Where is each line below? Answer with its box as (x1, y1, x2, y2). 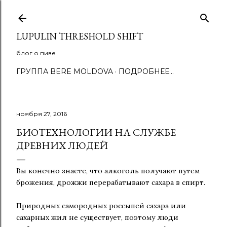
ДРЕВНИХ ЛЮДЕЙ (16, 139, 108, 152)
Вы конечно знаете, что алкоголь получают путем (16, 166, 200, 175)
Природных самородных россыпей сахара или (16, 201, 186, 210)
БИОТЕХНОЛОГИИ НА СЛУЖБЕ (16, 126, 176, 139)
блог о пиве (16, 49, 56, 57)
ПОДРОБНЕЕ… (119, 67, 174, 76)
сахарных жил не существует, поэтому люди (16, 213, 178, 222)
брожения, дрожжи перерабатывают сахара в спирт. (16, 178, 205, 187)
